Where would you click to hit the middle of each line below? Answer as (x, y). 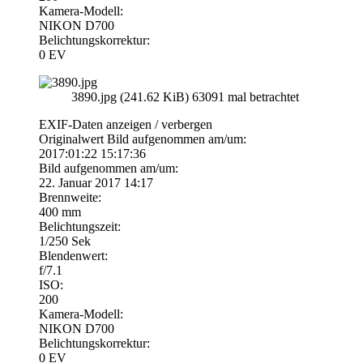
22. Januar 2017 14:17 (96, 182)
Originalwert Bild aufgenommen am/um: (143, 139)
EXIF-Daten (73, 124)
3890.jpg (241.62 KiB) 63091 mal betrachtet (185, 96)
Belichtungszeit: (80, 226)
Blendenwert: (73, 255)
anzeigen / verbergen (159, 124)
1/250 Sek (65, 241)
